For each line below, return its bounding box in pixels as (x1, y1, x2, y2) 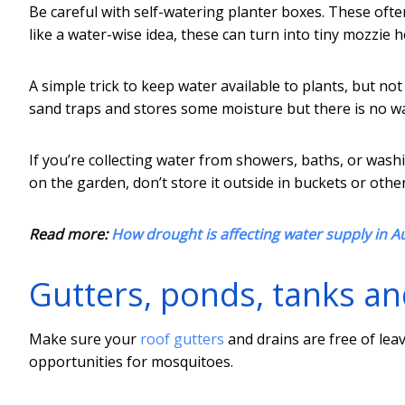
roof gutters (140, 328, 224, 349)
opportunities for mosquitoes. (29, 351, 233, 372)
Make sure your (29, 328, 140, 349)
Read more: (29, 223, 111, 244)
